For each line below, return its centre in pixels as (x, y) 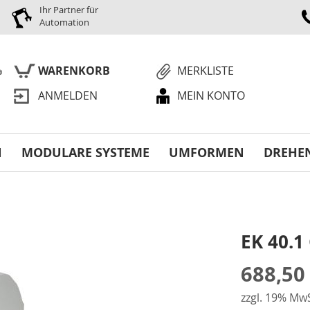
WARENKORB (74, 71)
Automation (65, 22)
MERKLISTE (206, 71)
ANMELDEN (67, 95)
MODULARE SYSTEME (85, 152)
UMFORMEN (207, 152)
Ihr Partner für (69, 10)
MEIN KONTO (211, 95)
